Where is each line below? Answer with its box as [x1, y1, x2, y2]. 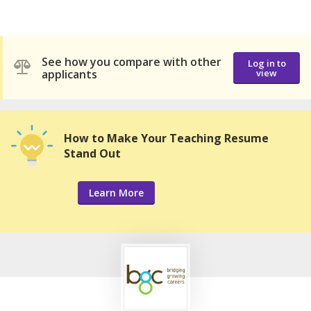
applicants [42, 66, 97, 82]
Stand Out [64, 146, 121, 162]
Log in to [247, 56, 286, 69]
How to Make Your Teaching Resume [64, 131, 269, 146]
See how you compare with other [42, 53, 221, 69]
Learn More [89, 186, 144, 200]
